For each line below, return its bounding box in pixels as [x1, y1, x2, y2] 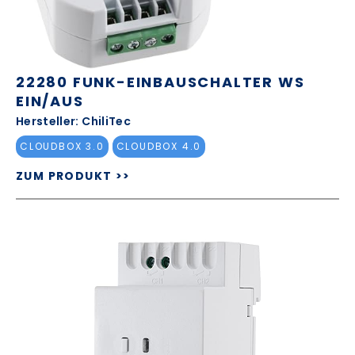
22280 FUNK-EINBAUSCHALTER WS [16, 71, 305, 92]
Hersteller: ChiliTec [16, 113, 131, 129]
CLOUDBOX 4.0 [116, 139, 202, 154]
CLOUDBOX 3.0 [20, 139, 105, 154]
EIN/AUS [16, 90, 84, 111]
